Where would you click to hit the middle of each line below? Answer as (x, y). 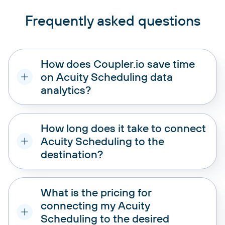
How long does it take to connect (123, 128)
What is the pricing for (96, 192)
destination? (72, 154)
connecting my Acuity (95, 205)
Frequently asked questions (113, 20)
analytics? (66, 90)
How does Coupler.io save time (118, 64)
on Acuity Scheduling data (107, 77)
